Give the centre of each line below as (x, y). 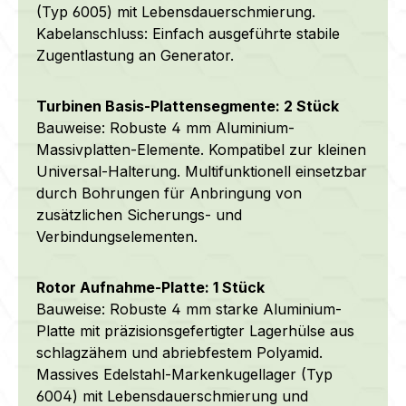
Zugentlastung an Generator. (135, 55)
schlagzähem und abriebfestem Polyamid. (179, 352)
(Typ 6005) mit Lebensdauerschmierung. (176, 11)
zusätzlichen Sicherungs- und (139, 214)
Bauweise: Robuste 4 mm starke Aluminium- (189, 309)
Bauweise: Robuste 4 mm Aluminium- (165, 127)
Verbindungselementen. (117, 236)
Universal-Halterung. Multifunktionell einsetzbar (202, 171)
